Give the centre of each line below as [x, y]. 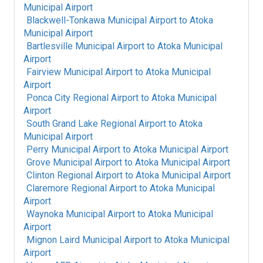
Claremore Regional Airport [82, 188]
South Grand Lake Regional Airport [96, 124]
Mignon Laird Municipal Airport [89, 240]
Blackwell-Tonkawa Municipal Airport [102, 20]
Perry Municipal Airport [73, 149]
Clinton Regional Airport [75, 175]
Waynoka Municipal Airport [81, 214]
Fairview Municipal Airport [80, 72]
